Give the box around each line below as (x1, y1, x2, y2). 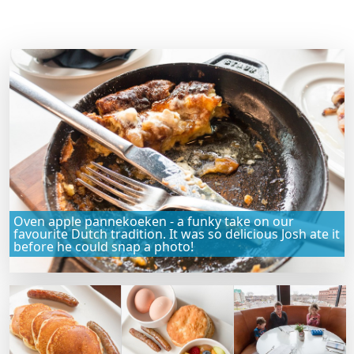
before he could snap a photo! (13, 237, 194, 255)
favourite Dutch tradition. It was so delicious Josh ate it (13, 224, 340, 243)
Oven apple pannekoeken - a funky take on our (13, 212, 294, 230)
